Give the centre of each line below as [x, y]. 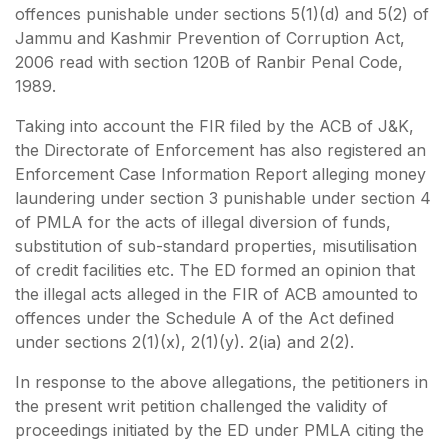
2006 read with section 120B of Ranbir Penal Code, [209, 61]
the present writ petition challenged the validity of [201, 405]
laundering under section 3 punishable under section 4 [223, 197]
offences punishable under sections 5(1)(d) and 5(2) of [222, 13]
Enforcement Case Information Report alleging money [220, 173]
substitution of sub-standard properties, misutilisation [216, 245]
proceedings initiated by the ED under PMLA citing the [219, 429]
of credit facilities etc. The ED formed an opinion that [215, 269]
